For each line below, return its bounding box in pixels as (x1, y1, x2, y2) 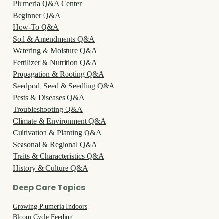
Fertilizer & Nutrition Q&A (13, 58, 97, 66)
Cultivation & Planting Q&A (13, 128, 102, 137)
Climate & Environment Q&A (13, 116, 106, 125)
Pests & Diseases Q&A (13, 93, 85, 102)
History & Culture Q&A (13, 163, 88, 172)
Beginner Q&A (13, 11, 61, 20)
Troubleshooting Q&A (13, 105, 83, 113)
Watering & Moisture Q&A (13, 46, 97, 55)
